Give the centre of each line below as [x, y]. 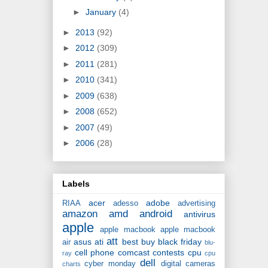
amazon [80, 214]
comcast [133, 253]
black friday [179, 242]
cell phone [94, 253]
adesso [126, 204]
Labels [76, 184]
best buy [138, 242]
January [102, 12]
